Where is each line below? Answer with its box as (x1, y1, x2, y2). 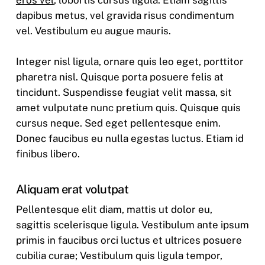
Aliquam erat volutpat (15, 182, 129, 197)
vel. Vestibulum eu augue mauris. (15, 25, 171, 37)
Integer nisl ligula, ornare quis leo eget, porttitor (15, 55, 244, 67)
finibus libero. (15, 147, 80, 160)
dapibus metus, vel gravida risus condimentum (15, 9, 234, 22)
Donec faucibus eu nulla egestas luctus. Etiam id (15, 132, 244, 144)
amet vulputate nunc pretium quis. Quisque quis (15, 101, 241, 114)
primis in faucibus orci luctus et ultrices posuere (15, 234, 242, 247)
